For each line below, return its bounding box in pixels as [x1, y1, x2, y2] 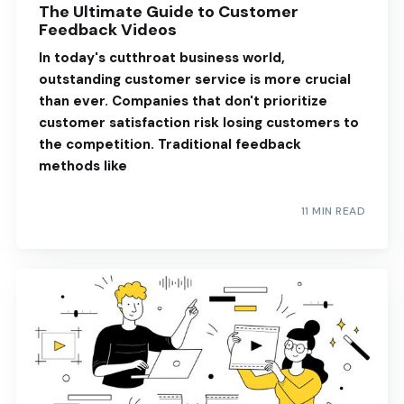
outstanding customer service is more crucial [38, 69, 351, 88]
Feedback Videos [38, 18, 177, 41]
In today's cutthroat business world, [38, 48, 285, 67]
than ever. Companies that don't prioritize [38, 91, 327, 110]
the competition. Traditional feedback [38, 134, 301, 153]
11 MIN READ [300, 204, 366, 219]
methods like [38, 156, 127, 175]
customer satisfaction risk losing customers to [38, 113, 359, 132]
